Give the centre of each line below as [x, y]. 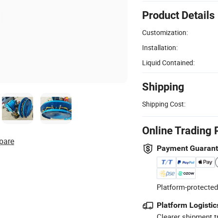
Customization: [165, 32]
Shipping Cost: [164, 104]
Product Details [178, 15]
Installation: [160, 47]
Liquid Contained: [168, 62]
